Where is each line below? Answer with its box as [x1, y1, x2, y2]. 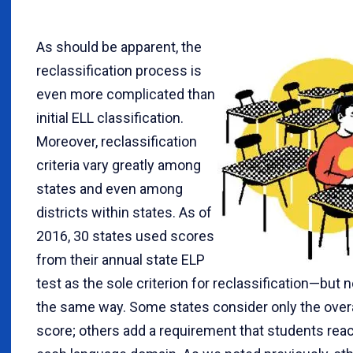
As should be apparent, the [36, 38, 202, 55]
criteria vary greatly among [36, 156, 201, 173]
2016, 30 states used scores [36, 227, 214, 244]
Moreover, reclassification [36, 132, 197, 150]
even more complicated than [36, 85, 215, 102]
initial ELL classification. [36, 109, 184, 126]
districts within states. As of [36, 203, 212, 221]
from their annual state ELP [36, 251, 205, 268]
